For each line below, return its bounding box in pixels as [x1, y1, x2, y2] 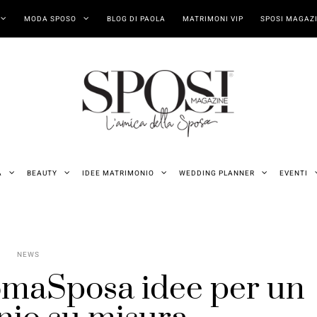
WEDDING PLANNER [178, 168, 255, 178]
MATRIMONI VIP [182, 14, 243, 24]
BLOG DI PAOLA [106, 14, 166, 24]
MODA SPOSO [23, 14, 76, 24]
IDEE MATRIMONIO [81, 168, 154, 178]
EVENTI [279, 168, 308, 178]
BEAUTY [26, 168, 57, 178]
